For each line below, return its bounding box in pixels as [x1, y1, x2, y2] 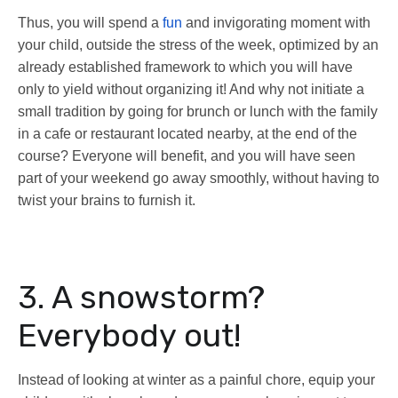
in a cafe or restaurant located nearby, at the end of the [18, 126, 357, 142]
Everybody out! [18, 316, 241, 355]
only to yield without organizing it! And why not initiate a [18, 82, 364, 98]
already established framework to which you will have [18, 60, 353, 76]
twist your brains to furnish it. [18, 193, 195, 209]
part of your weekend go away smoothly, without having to [18, 171, 379, 187]
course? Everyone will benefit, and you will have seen [18, 148, 355, 164]
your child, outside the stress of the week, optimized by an [18, 37, 378, 53]
